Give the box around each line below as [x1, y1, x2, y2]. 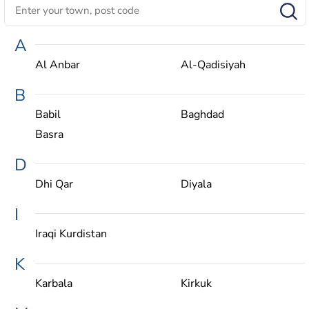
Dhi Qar [35, 176, 73, 192]
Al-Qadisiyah [180, 57, 246, 72]
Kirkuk [180, 275, 212, 291]
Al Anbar [35, 57, 80, 72]
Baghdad [180, 106, 224, 122]
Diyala [180, 176, 212, 192]
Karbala [35, 275, 72, 291]
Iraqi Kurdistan [35, 226, 107, 241]
